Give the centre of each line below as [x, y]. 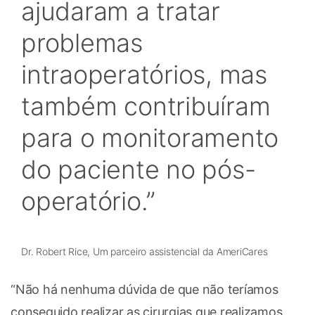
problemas [82, 43]
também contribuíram [146, 106]
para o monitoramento [150, 137]
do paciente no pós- [139, 169]
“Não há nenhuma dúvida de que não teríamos [144, 289]
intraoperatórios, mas [144, 74]
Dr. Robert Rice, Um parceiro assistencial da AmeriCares [144, 251]
